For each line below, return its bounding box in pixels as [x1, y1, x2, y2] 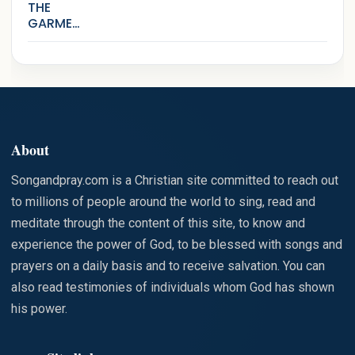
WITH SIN [28, 78, 83, 97]
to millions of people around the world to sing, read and [11, 194, 315, 210]
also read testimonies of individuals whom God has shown [11, 280, 334, 296]
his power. [11, 301, 67, 317]
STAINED [28, 62, 79, 81]
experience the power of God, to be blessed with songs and [11, 237, 342, 253]
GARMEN [28, 14, 81, 33]
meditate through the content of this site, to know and [11, 216, 305, 231]
